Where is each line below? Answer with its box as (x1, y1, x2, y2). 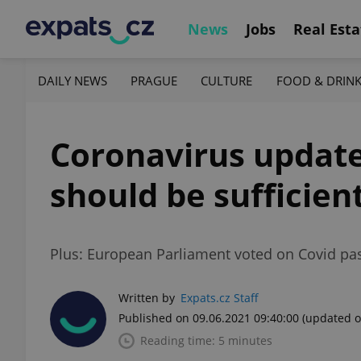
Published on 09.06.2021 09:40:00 (118, 310, 299, 326)
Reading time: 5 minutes (140, 333, 272, 348)
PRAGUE (131, 72, 178, 89)
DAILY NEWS (38, 72, 107, 89)
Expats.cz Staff (180, 290, 259, 305)
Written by (118, 290, 175, 305)
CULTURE (201, 72, 253, 89)
